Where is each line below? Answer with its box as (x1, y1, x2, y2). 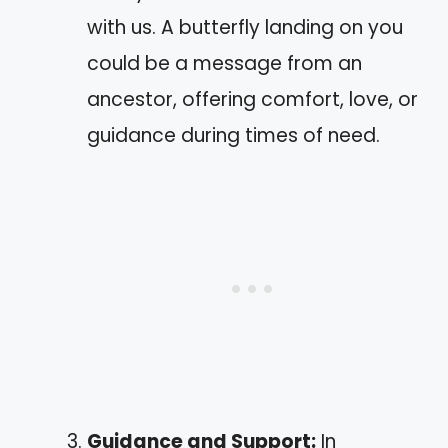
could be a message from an (87, 50, 362, 78)
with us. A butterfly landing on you (87, 14, 403, 42)
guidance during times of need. (87, 122, 380, 150)
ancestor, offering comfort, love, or (87, 86, 418, 114)
